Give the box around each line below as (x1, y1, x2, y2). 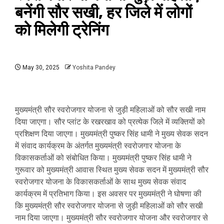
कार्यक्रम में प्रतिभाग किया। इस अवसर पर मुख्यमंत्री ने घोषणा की (15, 189, 201, 198)
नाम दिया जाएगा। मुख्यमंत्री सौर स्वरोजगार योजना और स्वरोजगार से (15, 213, 208, 222)
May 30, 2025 (21, 64, 59, 71)
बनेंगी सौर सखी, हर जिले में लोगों (15, 3, 192, 22)
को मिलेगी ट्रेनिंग (15, 20, 109, 39)
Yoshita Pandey (72, 64, 115, 71)
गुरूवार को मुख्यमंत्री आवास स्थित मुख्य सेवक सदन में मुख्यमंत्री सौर (15, 165, 208, 174)
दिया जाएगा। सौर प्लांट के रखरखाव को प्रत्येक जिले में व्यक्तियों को (15, 117, 205, 126)
